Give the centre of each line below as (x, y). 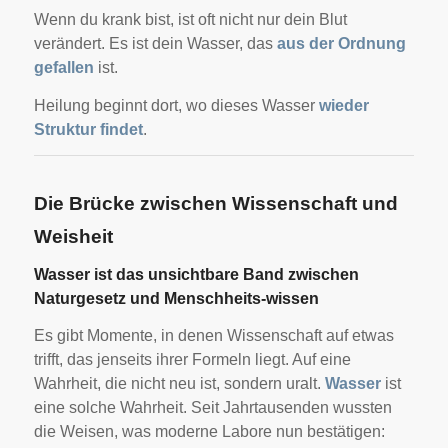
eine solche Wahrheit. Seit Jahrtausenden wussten (212, 407)
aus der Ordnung (341, 43)
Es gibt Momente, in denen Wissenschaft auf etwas (213, 335)
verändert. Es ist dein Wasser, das (155, 43)
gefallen (63, 67)
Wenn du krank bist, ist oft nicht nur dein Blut (190, 19)
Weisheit (73, 237)
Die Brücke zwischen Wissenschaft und (215, 204)
